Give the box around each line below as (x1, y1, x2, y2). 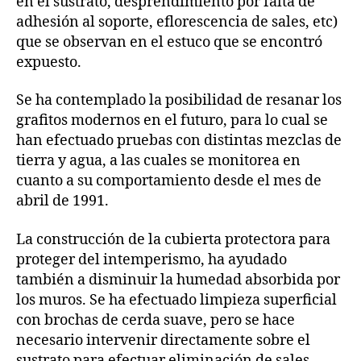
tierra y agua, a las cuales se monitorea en (16, 151, 301, 171)
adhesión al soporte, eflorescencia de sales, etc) (16, 12, 338, 31)
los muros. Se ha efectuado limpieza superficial (16, 290, 337, 309)
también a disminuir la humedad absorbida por (16, 270, 340, 289)
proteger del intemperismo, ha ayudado (16, 250, 287, 269)
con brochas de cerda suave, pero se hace (16, 310, 295, 330)
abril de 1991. (16, 192, 109, 211)
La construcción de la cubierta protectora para (16, 230, 330, 249)
